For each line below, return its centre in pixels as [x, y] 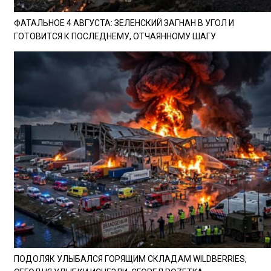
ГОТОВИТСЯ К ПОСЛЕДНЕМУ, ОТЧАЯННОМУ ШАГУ [115, 36]
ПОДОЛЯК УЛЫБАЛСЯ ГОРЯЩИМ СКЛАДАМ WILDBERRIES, [130, 259]
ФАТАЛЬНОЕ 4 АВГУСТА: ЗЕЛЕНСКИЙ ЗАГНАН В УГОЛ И [124, 23]
